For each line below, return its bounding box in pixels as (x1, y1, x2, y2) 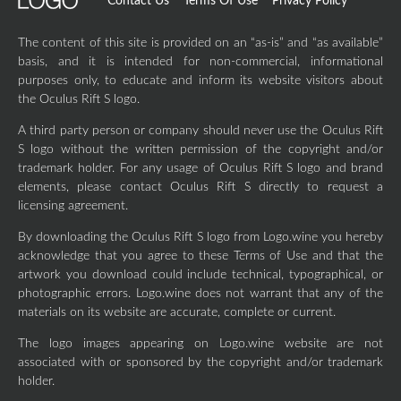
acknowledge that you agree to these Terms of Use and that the (18, 250, 383, 262)
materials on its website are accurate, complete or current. (18, 306, 336, 319)
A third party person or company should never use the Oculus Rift (18, 124, 383, 137)
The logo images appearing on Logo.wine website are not (18, 337, 383, 350)
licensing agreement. (18, 200, 128, 212)
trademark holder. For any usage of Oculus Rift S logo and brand (18, 162, 383, 175)
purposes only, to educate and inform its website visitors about (18, 74, 383, 87)
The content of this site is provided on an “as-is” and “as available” (18, 37, 383, 49)
